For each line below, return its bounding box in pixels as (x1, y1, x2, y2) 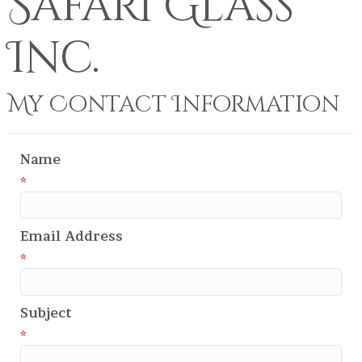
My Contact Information (8, 90, 339, 120)
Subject (20, 305, 72, 321)
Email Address (20, 228, 123, 244)
